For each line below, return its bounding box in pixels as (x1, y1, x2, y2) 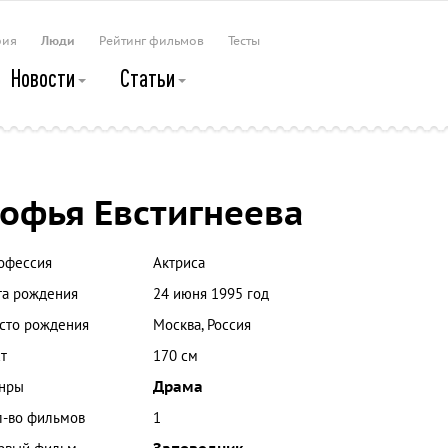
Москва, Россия (152, 316, 251, 334)
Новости (10, 64, 79, 92)
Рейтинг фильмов (99, 34, 204, 48)
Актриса (152, 254, 205, 272)
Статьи (120, 64, 179, 92)
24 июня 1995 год (152, 285, 269, 303)
